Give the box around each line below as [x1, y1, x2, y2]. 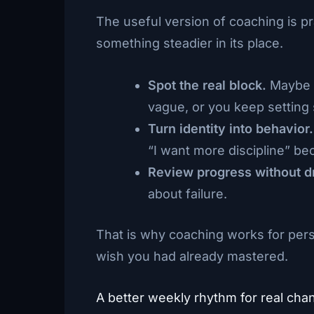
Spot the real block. [148, 77, 266, 93]
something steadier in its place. [96, 35, 283, 50]
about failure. [148, 186, 227, 201]
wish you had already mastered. [96, 248, 288, 264]
